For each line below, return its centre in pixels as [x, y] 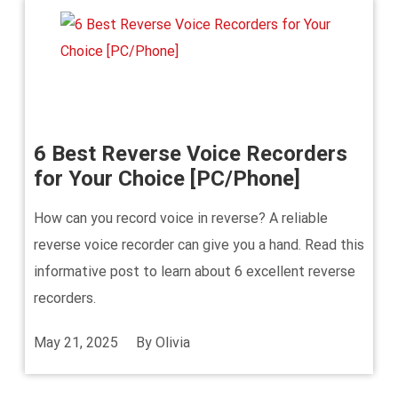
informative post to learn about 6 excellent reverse [195, 271]
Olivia [173, 342]
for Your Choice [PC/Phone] [167, 179]
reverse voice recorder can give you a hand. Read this [199, 245]
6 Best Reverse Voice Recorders [191, 154]
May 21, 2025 [76, 342]
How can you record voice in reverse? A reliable [181, 218]
